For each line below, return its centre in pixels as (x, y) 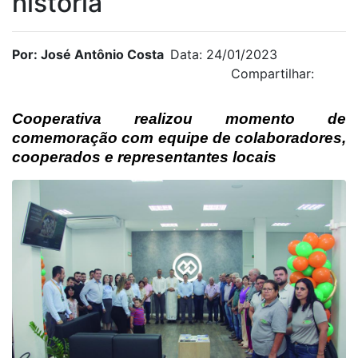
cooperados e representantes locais (144, 157)
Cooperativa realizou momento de (179, 118)
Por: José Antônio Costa (88, 54)
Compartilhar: (272, 73)
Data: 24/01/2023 (224, 54)
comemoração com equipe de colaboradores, (179, 137)
